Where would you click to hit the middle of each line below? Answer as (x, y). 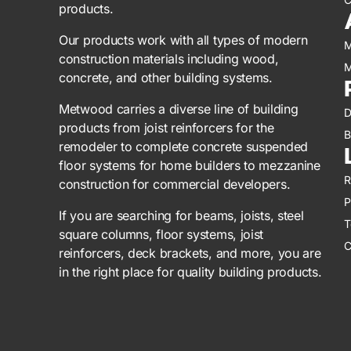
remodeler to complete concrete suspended (183, 146)
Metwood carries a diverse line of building (179, 109)
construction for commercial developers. (175, 184)
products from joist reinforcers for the (166, 127)
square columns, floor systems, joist (161, 234)
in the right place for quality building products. (190, 271)
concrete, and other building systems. (166, 77)
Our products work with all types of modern (183, 40)
